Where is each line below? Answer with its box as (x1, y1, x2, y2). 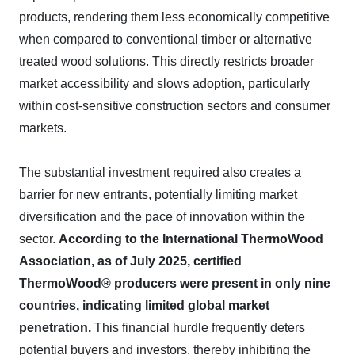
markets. (19, 121, 67, 135)
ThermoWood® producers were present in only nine (19, 277, 330, 290)
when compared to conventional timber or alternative (19, 32, 312, 46)
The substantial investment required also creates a (19, 166, 301, 179)
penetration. (19, 321, 91, 334)
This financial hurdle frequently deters (91, 321, 305, 334)
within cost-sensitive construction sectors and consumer (19, 99, 330, 113)
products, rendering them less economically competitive (19, 10, 330, 24)
